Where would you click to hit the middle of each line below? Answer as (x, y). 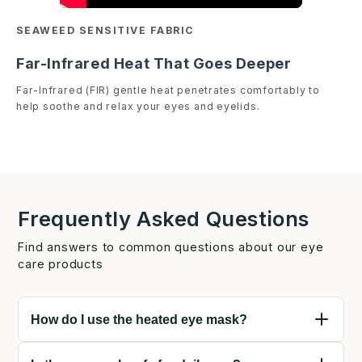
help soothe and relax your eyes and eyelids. (138, 106)
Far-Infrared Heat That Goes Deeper (154, 63)
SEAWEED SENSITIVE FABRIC (105, 31)
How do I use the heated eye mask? (139, 319)
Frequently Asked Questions (164, 219)
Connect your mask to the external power (173, 351)
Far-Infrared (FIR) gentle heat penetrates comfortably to (168, 90)
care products (61, 264)
